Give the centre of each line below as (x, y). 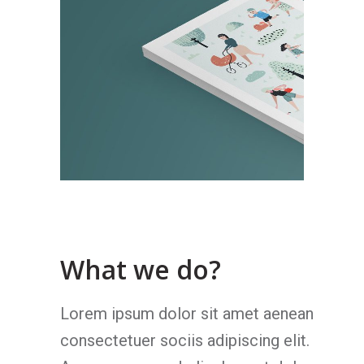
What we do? (141, 269)
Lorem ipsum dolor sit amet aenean (187, 313)
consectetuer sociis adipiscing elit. (185, 340)
